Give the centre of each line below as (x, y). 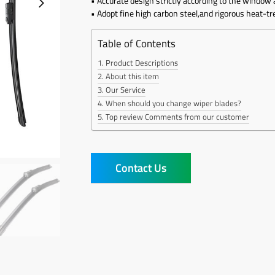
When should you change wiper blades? (174, 103)
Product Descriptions (142, 62)
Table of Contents (137, 43)
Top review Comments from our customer (178, 116)
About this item (133, 76)
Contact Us (141, 168)
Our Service (126, 89)
